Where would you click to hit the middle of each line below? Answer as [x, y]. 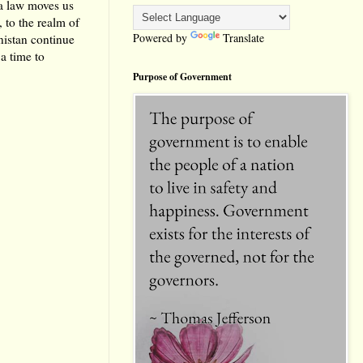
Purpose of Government [182, 77]
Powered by [162, 38]
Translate [243, 38]
